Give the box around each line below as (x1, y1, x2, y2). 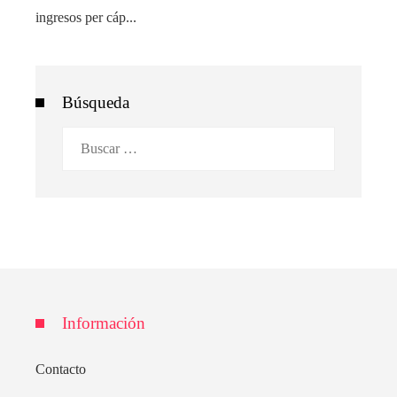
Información (62, 313, 145, 332)
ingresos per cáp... (35, 9, 136, 25)
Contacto (35, 361, 86, 377)
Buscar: (61, 129, 104, 145)
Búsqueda (62, 92, 129, 112)
